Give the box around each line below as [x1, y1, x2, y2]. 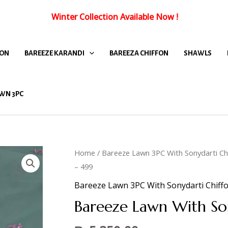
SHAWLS [184, 49, 212, 57]
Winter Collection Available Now [51, 11, 174, 22]
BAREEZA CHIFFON [109, 49, 168, 57]
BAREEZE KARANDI [24, 49, 84, 57]
